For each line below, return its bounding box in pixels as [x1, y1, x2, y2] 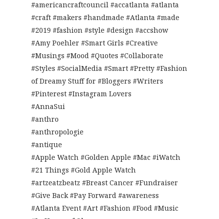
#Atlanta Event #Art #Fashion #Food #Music [31, 203, 178, 213]
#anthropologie [31, 127, 84, 137]
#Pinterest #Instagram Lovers [31, 89, 131, 99]
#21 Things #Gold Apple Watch [31, 165, 136, 175]
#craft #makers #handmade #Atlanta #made [31, 13, 179, 22]
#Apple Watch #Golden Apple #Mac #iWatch [31, 153, 180, 162]
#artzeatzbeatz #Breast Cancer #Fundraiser [31, 178, 178, 188]
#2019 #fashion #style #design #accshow [31, 25, 168, 35]
